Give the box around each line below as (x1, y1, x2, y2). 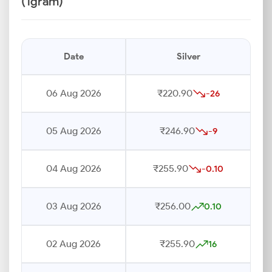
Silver (176, 51, 200, 62)
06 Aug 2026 (46, 87, 101, 99)
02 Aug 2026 (46, 238, 101, 250)
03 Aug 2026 (46, 200, 101, 212)
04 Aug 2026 (46, 163, 101, 174)
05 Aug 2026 (46, 125, 101, 137)
